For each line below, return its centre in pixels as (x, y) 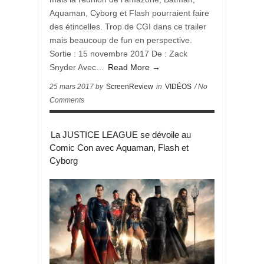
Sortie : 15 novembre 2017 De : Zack (118, 54)
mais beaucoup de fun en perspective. (121, 40)
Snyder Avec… (78, 67)
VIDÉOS (178, 87)
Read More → (134, 67)
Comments (67, 100)
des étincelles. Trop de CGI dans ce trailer (128, 27)
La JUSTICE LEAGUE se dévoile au (121, 135)
